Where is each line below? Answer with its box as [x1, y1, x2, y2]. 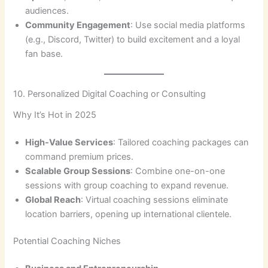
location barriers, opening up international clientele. [25, 208, 232, 220]
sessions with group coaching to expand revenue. [25, 179, 229, 191]
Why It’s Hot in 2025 [13, 109, 97, 120]
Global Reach [25, 194, 81, 205]
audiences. [25, 5, 69, 16]
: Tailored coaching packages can [113, 136, 249, 148]
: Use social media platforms [130, 19, 246, 31]
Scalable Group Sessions [25, 165, 131, 176]
